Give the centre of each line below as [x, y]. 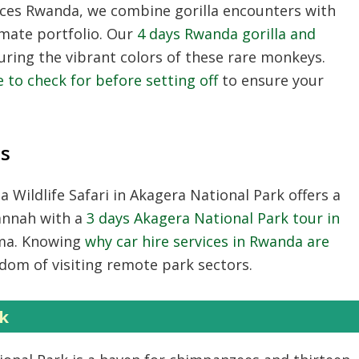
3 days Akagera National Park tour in [213, 218]
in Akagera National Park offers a [225, 195]
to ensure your [271, 80]
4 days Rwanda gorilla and [226, 34]
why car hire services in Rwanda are [207, 241]
